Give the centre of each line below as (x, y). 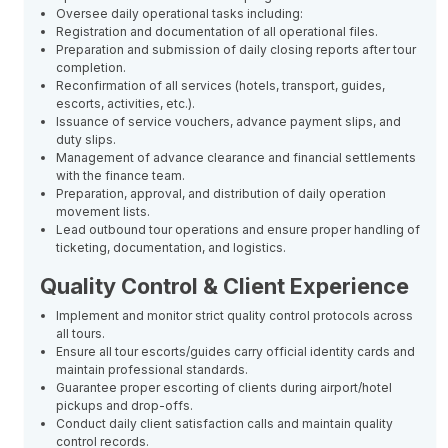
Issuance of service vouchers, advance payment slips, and (228, 121)
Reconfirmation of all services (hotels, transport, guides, (220, 85)
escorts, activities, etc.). (125, 103)
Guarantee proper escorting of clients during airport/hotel (224, 387)
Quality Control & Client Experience (224, 286)
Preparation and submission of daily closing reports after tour (236, 49)
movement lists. (103, 211)
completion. (91, 67)
